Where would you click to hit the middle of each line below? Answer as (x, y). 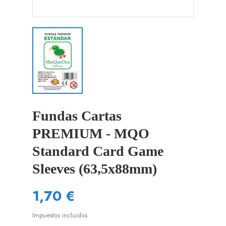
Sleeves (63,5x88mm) (95, 169)
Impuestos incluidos (60, 215)
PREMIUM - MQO (91, 133)
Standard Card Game (98, 151)
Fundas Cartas (77, 116)
